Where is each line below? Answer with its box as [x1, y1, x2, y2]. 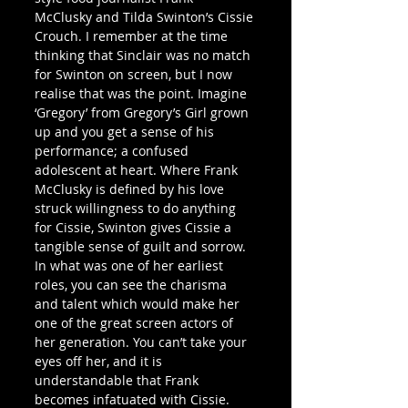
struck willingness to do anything [35, 199, 240, 217]
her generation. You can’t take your [35, 332, 250, 351]
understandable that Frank [35, 371, 202, 389]
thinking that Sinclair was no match [35, 46, 254, 64]
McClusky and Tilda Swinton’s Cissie [35, 7, 257, 25]
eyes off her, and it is [35, 352, 166, 370]
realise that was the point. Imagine [35, 84, 250, 102]
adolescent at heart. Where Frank [35, 160, 241, 178]
